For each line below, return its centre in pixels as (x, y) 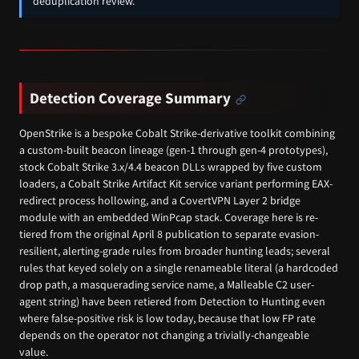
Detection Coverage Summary (130, 97)
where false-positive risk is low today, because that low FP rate (167, 319)
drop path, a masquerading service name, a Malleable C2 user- (167, 285)
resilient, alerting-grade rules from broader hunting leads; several (175, 251)
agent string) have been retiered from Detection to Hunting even (172, 302)
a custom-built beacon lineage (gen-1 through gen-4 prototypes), (173, 150)
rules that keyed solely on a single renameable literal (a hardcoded (179, 268)
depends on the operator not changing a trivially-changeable (164, 335)
